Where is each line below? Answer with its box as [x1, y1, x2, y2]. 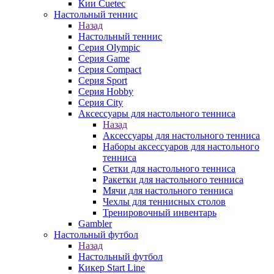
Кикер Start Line [78, 262, 145, 273]
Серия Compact [78, 64, 141, 75]
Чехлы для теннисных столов [103, 196, 226, 207]
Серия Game [78, 53, 130, 64]
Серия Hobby [78, 86, 133, 97]
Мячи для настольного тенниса [103, 185, 233, 196]
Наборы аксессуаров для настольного [103, 141, 259, 152]
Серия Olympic [78, 42, 140, 53]
